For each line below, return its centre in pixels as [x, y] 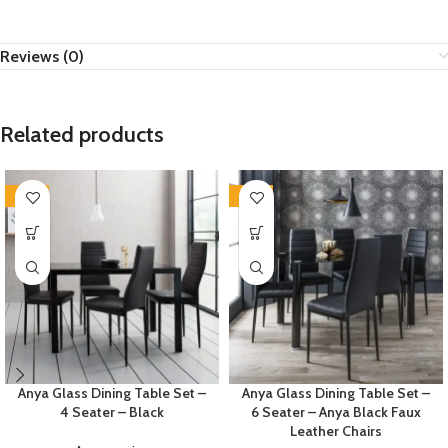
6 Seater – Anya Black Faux [336, 412]
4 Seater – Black [112, 412]
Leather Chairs [336, 431]
